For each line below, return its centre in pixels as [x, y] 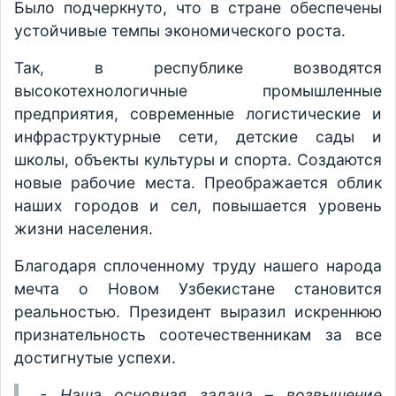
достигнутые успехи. [95, 358]
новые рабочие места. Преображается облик [198, 183]
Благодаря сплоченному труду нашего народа [198, 266]
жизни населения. [84, 229]
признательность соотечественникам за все [198, 335]
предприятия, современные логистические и [198, 114]
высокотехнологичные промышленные [198, 91]
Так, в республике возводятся [198, 68]
